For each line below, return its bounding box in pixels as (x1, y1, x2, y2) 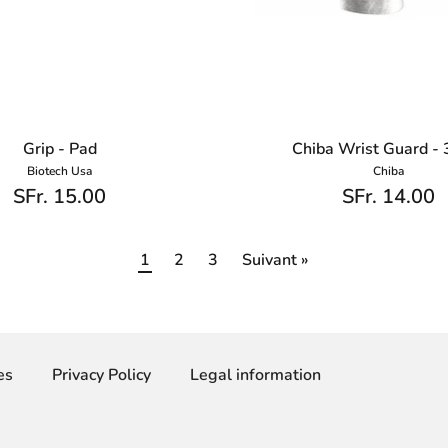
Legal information (190, 363, 321, 386)
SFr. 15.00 (13, 182, 107, 210)
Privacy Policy (52, 363, 151, 386)
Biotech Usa (27, 163, 93, 180)
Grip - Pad (22, 138, 97, 161)
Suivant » (242, 248, 308, 271)
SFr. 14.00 (341, 182, 435, 210)
